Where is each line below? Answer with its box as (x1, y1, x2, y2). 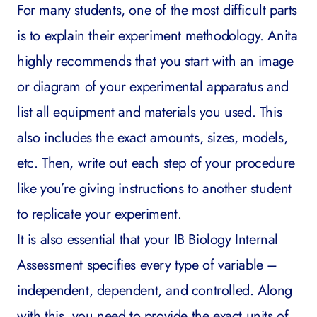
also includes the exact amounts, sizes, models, (17, 127, 288, 148)
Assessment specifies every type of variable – (17, 255, 278, 275)
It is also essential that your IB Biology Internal (17, 229, 279, 250)
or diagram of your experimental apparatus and (17, 76, 289, 97)
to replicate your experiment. (17, 204, 182, 224)
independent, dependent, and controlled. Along (17, 280, 293, 301)
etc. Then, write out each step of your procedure (17, 153, 295, 173)
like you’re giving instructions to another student (17, 178, 292, 199)
